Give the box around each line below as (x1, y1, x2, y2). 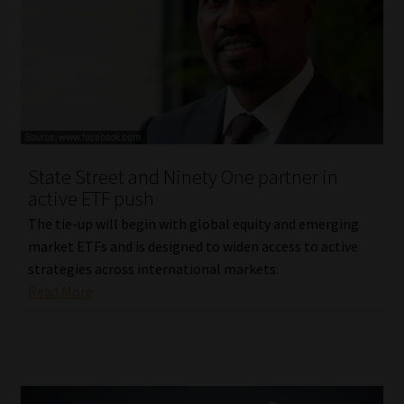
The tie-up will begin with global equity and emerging (27, 215, 359, 234)
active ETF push (27, 185, 154, 211)
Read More (27, 282, 93, 301)
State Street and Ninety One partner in (27, 163, 338, 189)
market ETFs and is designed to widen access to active (27, 237, 358, 256)
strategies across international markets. (27, 260, 279, 279)
